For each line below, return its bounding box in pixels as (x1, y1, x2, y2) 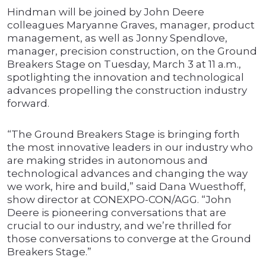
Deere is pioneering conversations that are (7, 207, 226, 219)
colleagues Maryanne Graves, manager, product (7, 19, 255, 31)
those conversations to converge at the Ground (7, 233, 251, 245)
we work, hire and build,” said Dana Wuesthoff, (7, 180, 246, 193)
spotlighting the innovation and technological (7, 71, 244, 84)
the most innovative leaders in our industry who (7, 141, 253, 154)
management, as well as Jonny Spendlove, (7, 32, 227, 45)
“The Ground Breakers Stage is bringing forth (7, 128, 240, 141)
